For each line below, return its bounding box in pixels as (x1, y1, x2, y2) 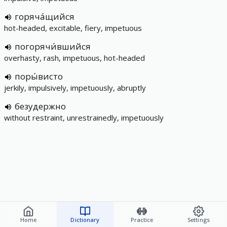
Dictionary (70, 216, 100, 223)
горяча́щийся (15, 11, 74, 22)
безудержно (15, 100, 66, 112)
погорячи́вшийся (15, 41, 91, 52)
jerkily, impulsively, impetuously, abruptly (4, 83, 146, 93)
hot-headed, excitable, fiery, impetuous (4, 23, 142, 33)
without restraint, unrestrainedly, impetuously (4, 112, 164, 123)
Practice (130, 216, 154, 223)
